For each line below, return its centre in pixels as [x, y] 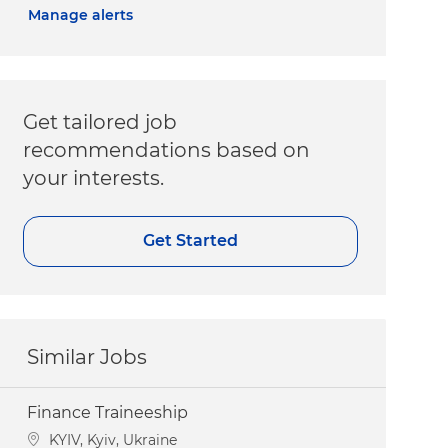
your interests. [94, 177]
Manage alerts [81, 14]
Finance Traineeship [108, 412]
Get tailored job [100, 121]
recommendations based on [167, 149]
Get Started [191, 241]
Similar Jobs [87, 356]
